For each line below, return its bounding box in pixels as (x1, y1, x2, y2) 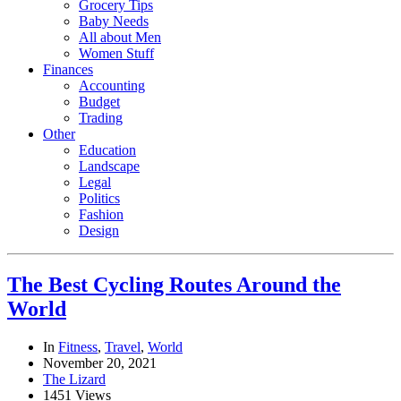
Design (79, 223, 119, 239)
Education (79, 142, 136, 158)
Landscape (79, 158, 140, 175)
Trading (79, 110, 123, 126)
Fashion (79, 207, 124, 223)
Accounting (79, 78, 145, 94)
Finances (43, 62, 93, 78)
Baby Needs (79, 13, 149, 30)
